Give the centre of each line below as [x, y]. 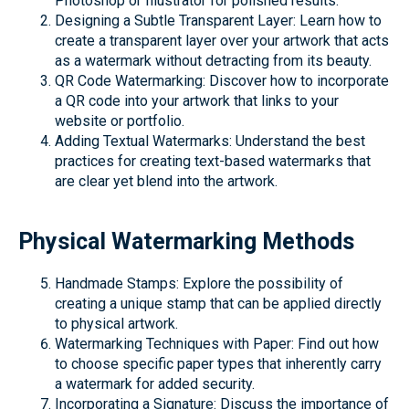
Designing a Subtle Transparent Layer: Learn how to [218, 21]
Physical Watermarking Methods [186, 241]
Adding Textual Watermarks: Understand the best [210, 141]
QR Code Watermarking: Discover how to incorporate [222, 81]
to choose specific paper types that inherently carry [218, 364]
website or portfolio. [120, 121]
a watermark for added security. [155, 384]
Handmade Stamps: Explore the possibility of [199, 283]
